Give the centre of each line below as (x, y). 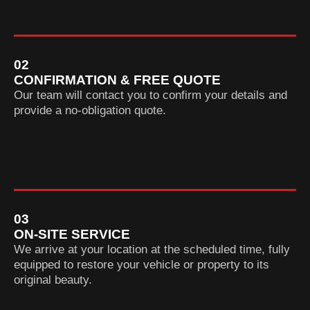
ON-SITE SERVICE (72, 234)
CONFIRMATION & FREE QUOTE (117, 80)
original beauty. (53, 280)
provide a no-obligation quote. (90, 110)
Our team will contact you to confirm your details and (151, 95)
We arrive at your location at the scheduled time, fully (152, 249)
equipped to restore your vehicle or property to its (142, 265)
